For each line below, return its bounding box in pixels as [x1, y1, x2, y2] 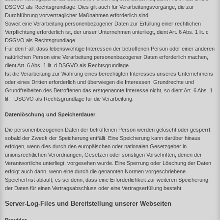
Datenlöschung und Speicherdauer [5, 111, 95, 117]
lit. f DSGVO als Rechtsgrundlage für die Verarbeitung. [5, 96, 134, 102]
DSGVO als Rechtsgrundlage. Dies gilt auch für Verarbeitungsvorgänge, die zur [5, 4, 194, 10]
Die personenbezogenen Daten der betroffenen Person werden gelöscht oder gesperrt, [5, 127, 212, 133]
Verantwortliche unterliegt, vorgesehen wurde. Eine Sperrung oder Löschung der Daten [5, 160, 211, 166]
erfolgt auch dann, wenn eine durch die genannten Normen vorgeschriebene [5, 168, 186, 175]
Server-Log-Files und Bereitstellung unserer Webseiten [5, 200, 171, 208]
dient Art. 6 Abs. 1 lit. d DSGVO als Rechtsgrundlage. [5, 62, 130, 69]
